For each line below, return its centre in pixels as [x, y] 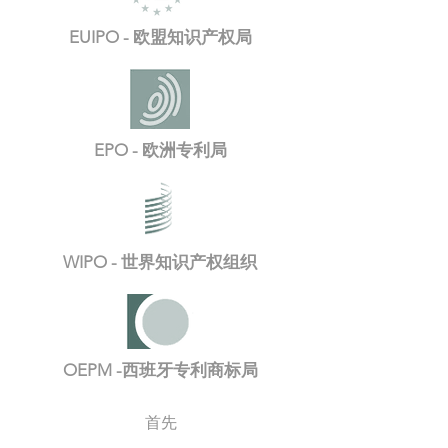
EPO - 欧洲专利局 [160, 150]
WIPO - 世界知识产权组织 [160, 262]
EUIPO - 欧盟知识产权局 [160, 37]
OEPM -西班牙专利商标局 [160, 370]
